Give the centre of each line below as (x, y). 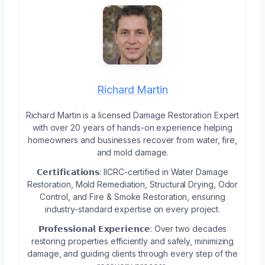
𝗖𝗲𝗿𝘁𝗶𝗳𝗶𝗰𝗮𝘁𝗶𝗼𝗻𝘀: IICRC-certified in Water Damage (132, 172)
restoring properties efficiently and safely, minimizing (132, 241)
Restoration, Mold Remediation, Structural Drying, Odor (132, 184)
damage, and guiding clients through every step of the (132, 253)
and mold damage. (132, 152)
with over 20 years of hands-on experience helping (132, 127)
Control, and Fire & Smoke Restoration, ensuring (132, 196)
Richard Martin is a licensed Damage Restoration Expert (132, 115)
